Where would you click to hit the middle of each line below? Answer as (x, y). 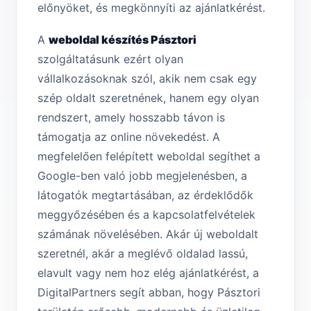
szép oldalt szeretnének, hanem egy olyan (148, 98)
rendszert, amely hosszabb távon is (131, 118)
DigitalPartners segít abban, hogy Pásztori (149, 293)
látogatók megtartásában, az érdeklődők (145, 195)
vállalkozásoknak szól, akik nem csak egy (147, 79)
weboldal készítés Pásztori (123, 40)
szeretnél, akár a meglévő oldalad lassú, (143, 254)
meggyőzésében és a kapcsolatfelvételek (146, 215)
